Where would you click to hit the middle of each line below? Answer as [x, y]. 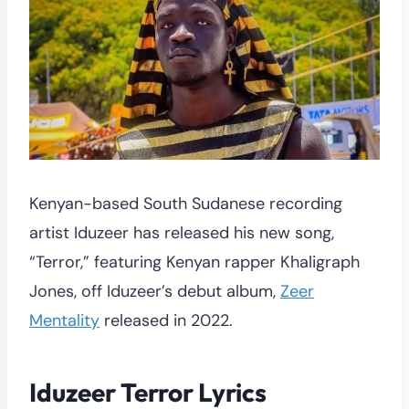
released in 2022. [166, 320]
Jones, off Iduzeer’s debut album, [155, 291]
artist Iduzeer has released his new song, [182, 232]
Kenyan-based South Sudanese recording [186, 203]
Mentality [64, 320]
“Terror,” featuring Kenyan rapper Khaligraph [194, 262]
